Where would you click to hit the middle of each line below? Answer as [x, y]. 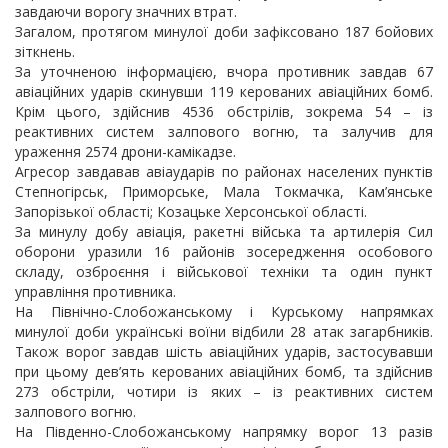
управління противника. [95, 291]
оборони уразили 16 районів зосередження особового [224, 251]
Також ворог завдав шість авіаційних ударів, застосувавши [224, 351]
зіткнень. [45, 51]
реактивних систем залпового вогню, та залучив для [224, 131]
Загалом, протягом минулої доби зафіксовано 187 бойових [224, 31]
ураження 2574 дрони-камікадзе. [125, 151]
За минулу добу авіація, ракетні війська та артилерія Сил [224, 231]
